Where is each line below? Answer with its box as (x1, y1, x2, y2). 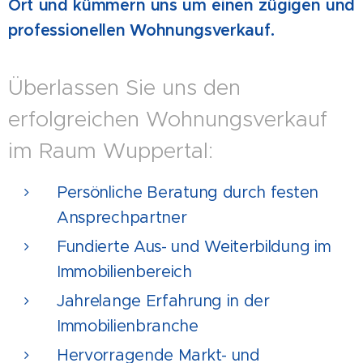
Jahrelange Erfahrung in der (57, 290, 270, 310)
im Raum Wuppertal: (8, 137, 213, 164)
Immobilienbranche (57, 315, 199, 335)
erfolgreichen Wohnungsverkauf (8, 105, 327, 132)
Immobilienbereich (57, 261, 192, 281)
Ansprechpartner (57, 207, 187, 227)
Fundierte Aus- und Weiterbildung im (57, 236, 331, 256)
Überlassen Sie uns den (8, 74, 241, 100)
